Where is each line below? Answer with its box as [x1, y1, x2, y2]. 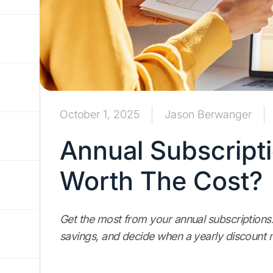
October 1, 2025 [60, 108, 140, 121]
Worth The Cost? [60, 165, 263, 197]
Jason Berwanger [165, 108, 252, 121]
